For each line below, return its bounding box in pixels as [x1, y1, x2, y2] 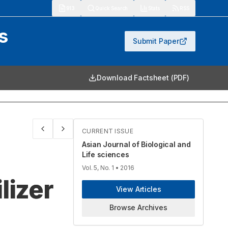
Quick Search [95, 5, 128, 11]
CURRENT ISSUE [82, 127, 133, 135]
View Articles [116, 185, 161, 193]
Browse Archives [109, 203, 167, 212]
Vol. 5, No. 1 [82, 164, 114, 172]
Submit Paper [132, 37, 179, 45]
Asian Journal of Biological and [82, 140, 191, 149]
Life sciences [82, 150, 129, 159]
